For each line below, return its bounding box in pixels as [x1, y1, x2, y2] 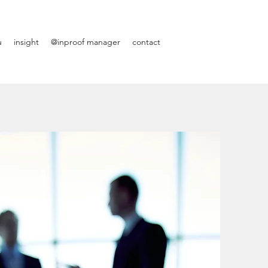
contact [132, 36, 160, 47]
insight [14, 36, 39, 47]
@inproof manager [51, 36, 120, 47]
